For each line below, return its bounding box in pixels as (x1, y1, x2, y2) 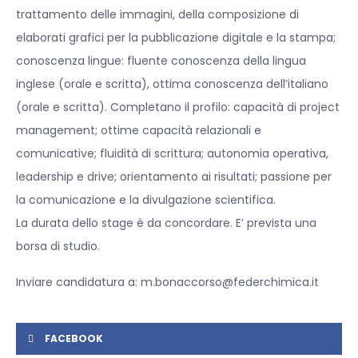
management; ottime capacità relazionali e (16, 122, 261, 139)
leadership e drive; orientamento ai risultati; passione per (16, 169, 332, 185)
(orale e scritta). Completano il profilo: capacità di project (16, 99, 340, 116)
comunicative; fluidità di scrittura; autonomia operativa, (16, 145, 328, 162)
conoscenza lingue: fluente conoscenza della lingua (16, 53, 306, 70)
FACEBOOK (45, 332, 103, 346)
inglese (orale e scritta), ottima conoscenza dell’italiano (16, 76, 328, 93)
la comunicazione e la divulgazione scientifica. (16, 192, 276, 209)
